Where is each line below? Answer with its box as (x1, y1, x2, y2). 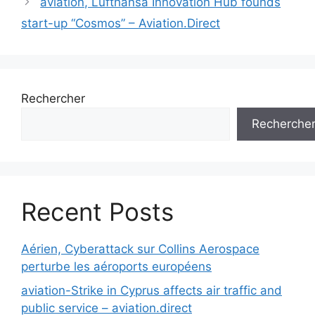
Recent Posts (21, 197, 174, 227)
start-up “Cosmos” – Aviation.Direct (21, 16, 220, 31)
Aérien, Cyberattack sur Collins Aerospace (21, 242, 259, 257)
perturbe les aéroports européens (21, 259, 212, 274)
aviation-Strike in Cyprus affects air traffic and (21, 283, 282, 297)
